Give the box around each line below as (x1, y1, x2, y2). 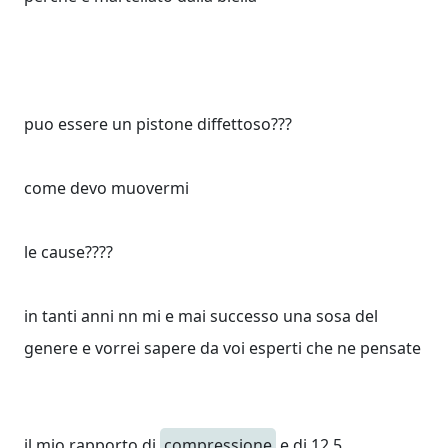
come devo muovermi (24, 177, 189, 199)
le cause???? (24, 241, 113, 263)
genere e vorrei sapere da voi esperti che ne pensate (24, 337, 421, 359)
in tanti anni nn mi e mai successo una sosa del (24, 305, 378, 327)
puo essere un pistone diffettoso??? (24, 113, 292, 135)
